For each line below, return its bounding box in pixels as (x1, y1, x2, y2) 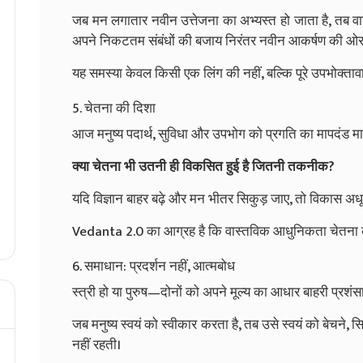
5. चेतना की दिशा (72, 96, 156, 120)
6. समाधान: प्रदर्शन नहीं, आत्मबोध (72, 254, 235, 278)
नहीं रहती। (72, 333, 121, 357)
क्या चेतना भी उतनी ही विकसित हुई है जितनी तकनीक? (72, 155, 335, 178)
